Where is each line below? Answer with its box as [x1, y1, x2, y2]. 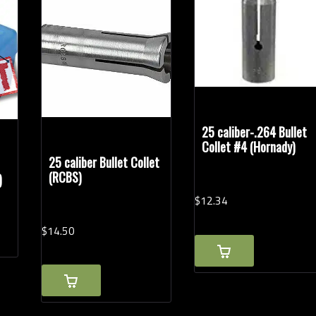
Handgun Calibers [28, 6, 102, 20]
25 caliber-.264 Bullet [202, 123, 308, 142]
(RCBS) [49, 167, 83, 186]
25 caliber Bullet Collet [49, 152, 160, 171]
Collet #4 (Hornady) [202, 138, 296, 157]
